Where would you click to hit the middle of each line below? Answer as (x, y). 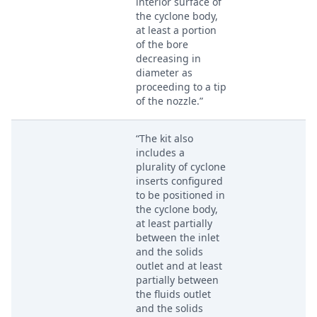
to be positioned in (180, 195)
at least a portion (176, 30)
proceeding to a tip (181, 87)
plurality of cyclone (181, 167)
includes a (160, 152)
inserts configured (179, 181)
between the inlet (178, 237)
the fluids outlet (173, 294)
